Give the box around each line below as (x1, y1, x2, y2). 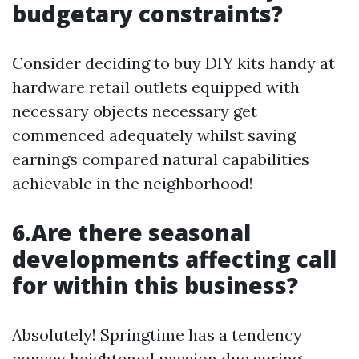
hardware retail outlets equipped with (12, 77, 300, 97)
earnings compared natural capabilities (12, 149, 309, 169)
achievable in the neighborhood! (12, 173, 253, 193)
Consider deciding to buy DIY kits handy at (12, 53, 335, 73)
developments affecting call (12, 244, 337, 274)
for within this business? (12, 270, 298, 301)
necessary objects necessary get (12, 101, 257, 121)
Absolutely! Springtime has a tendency (12, 325, 302, 345)
